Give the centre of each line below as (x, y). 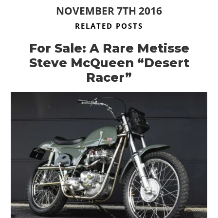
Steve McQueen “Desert (109, 63)
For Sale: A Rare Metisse (109, 48)
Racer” (109, 78)
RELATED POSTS (109, 26)
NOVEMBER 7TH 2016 (109, 11)
